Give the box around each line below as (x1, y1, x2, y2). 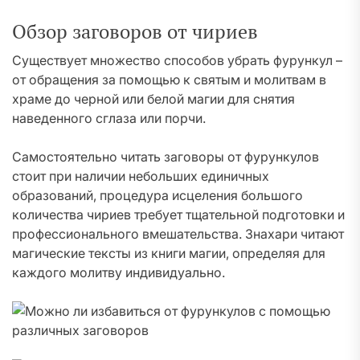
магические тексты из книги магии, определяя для (12, 245, 325, 261)
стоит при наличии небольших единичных (12, 168, 269, 184)
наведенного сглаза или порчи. (12, 110, 206, 126)
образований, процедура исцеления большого (12, 187, 303, 203)
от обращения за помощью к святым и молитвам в (12, 72, 326, 88)
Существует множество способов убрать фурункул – (12, 52, 342, 68)
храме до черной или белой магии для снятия (12, 91, 295, 107)
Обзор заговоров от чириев (12, 18, 258, 44)
